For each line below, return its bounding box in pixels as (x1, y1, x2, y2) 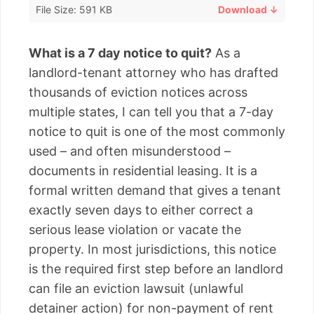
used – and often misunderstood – (29, 143, 231, 158)
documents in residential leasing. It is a (29, 163, 257, 178)
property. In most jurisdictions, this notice (29, 241, 276, 257)
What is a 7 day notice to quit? (29, 45, 212, 60)
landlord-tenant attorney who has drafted (29, 64, 278, 80)
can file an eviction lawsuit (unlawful (29, 280, 243, 296)
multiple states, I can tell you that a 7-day (29, 104, 273, 119)
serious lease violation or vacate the (29, 221, 241, 237)
